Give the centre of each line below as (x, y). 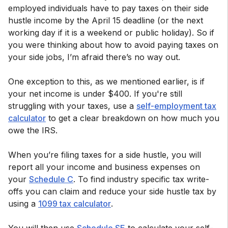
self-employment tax (176, 106)
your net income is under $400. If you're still (95, 94)
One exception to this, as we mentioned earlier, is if (106, 81)
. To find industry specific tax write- (141, 179)
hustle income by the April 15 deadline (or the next (106, 20)
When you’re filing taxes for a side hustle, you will (105, 155)
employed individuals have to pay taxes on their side (108, 8)
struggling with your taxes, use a (72, 106)
